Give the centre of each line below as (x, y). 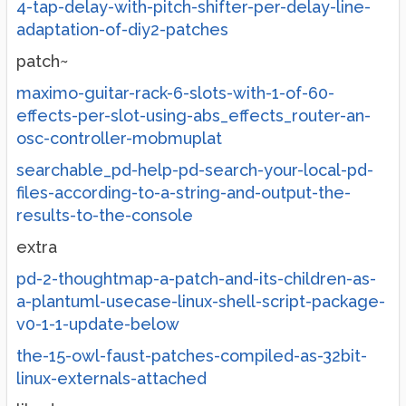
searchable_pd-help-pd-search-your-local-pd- (195, 170)
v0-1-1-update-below (98, 324)
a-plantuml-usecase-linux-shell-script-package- (201, 301)
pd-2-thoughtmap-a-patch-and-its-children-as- (196, 279)
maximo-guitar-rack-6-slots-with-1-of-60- (175, 93)
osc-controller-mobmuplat (119, 138)
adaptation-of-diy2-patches (122, 29)
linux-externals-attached (111, 378)
